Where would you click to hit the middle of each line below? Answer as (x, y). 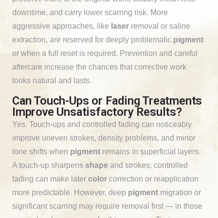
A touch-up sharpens (49, 165)
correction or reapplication (153, 179)
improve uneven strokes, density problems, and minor (104, 138)
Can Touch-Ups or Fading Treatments (107, 100)
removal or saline (160, 26)
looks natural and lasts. (52, 80)
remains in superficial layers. (150, 151)
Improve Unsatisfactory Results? (97, 112)
